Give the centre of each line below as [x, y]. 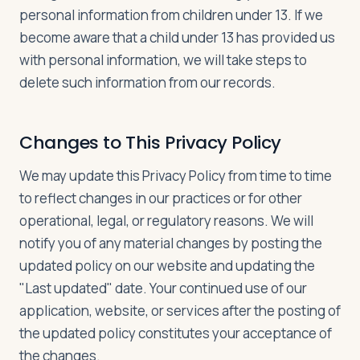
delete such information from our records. [147, 82]
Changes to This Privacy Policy [150, 143]
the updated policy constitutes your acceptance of [176, 333]
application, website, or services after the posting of [180, 311]
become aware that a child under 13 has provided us [177, 37]
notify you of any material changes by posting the [171, 243]
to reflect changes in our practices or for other [161, 198]
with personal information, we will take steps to [163, 60]
